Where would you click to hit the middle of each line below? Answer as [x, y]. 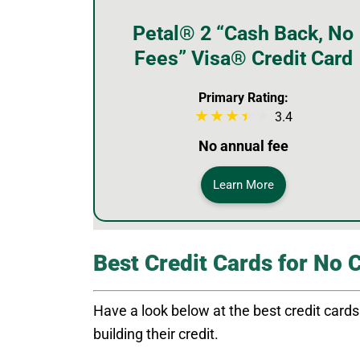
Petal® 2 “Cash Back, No [243, 33]
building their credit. [156, 333]
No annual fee [243, 145]
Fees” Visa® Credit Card [243, 58]
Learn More [243, 184]
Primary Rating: [243, 97]
